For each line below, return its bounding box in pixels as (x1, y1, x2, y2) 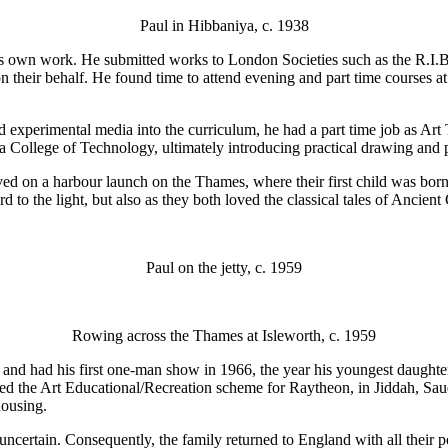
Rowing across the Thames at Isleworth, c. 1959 (72, 326, 376, 344)
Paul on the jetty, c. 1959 (146, 258, 302, 276)
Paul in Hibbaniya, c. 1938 (139, 16, 309, 34)
